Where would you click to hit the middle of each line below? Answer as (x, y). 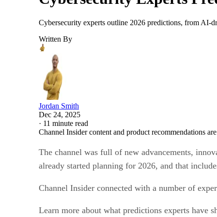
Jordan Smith (59, 106)
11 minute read (66, 123)
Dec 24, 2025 (60, 114)
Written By (55, 39)
